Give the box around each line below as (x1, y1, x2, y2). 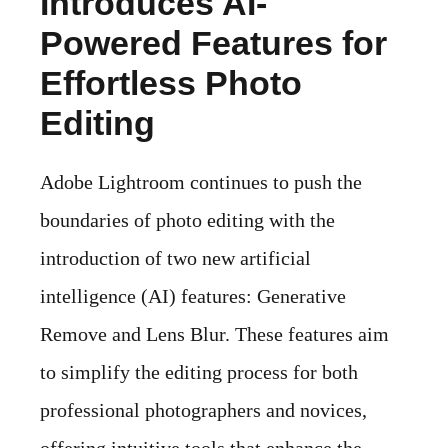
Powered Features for (40, 24, 387, 63)
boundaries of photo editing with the (40, 209, 335, 232)
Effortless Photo (40, 64, 302, 103)
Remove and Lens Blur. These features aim (40, 323, 389, 346)
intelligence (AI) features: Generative (40, 285, 346, 308)
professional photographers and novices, (40, 399, 367, 422)
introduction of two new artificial (40, 247, 311, 270)
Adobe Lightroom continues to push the (40, 171, 362, 194)
